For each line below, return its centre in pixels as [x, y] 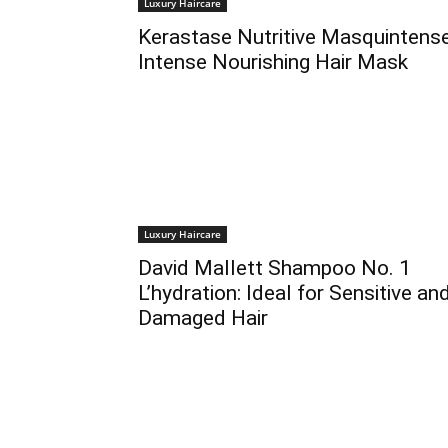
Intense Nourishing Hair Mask [273, 62]
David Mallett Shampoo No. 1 [274, 268]
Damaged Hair [203, 318]
